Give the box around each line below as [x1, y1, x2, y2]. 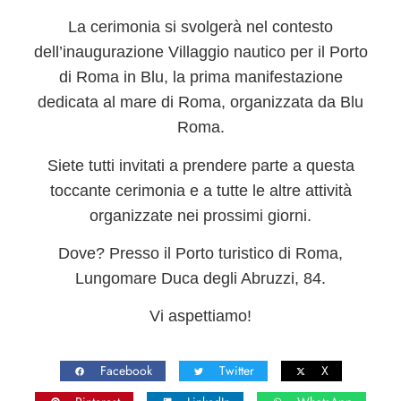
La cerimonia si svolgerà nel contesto [68, 18, 333, 37]
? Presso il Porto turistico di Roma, [96, 244, 343, 262]
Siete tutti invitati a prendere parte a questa [47, 156, 354, 175]
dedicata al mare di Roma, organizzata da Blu [38, 93, 363, 112]
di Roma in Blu [58, 68, 164, 87]
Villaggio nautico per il [167, 43, 325, 62]
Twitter [218, 362, 254, 380]
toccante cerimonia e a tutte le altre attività [49, 181, 352, 200]
